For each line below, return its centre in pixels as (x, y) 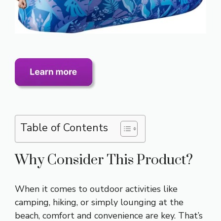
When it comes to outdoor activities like (96, 189)
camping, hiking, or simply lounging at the (99, 203)
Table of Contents (64, 128)
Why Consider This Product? (104, 160)
